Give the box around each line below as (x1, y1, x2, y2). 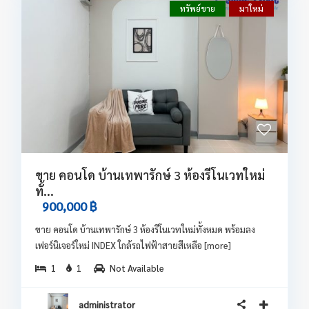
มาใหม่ (239, 2, 263, 14)
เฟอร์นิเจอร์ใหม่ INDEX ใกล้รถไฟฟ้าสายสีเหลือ (35, 239, 204, 251)
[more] (204, 239, 231, 251)
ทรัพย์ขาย (180, 2, 215, 14)
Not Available (110, 262, 164, 274)
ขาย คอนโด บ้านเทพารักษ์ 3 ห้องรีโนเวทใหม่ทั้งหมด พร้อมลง (35, 223, 255, 235)
